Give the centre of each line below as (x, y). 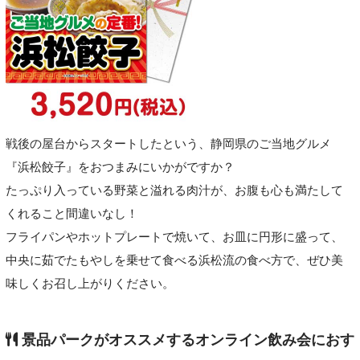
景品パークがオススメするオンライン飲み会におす (186, 340)
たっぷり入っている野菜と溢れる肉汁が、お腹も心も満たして (174, 190)
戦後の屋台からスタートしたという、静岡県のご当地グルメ (168, 143)
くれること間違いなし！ (72, 213)
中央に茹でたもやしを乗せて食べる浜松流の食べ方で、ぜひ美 (174, 260)
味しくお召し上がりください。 (90, 283)
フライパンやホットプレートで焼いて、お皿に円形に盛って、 (174, 237)
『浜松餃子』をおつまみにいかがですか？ (120, 167)
